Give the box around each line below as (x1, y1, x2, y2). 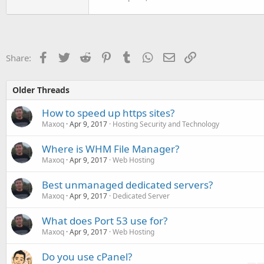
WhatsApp (153, 50, 196, 62)
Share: (6, 51, 31, 64)
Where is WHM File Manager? (42, 141, 179, 156)
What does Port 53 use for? (42, 213, 167, 227)
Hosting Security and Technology (113, 118, 219, 129)
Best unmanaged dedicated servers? (42, 177, 213, 192)
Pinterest (111, 50, 148, 62)
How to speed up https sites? (42, 105, 174, 120)
